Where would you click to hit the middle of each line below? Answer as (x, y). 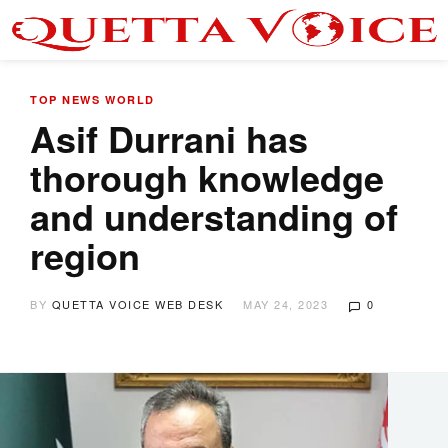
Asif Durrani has (169, 138)
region (85, 255)
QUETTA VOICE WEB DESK (137, 304)
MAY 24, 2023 (285, 304)
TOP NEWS (65, 99)
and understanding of (214, 216)
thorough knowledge (207, 177)
